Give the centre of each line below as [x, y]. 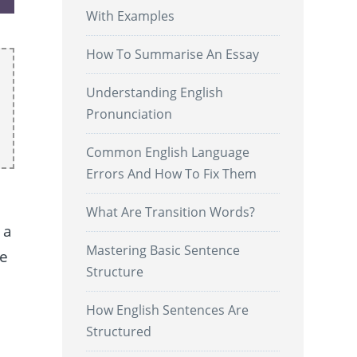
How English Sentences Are [168, 310]
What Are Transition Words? [171, 212]
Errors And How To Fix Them [172, 173]
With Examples [131, 16]
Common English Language [168, 152]
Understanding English [155, 92]
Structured [119, 331]
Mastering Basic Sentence [163, 250]
